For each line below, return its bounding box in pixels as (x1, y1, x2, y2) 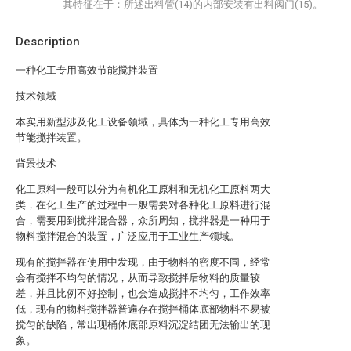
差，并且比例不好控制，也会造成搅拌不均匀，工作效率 (16, 288, 270, 299)
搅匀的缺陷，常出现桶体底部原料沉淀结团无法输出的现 (16, 319, 270, 331)
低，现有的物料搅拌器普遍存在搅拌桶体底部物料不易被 (16, 303, 270, 315)
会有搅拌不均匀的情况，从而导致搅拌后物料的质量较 (16, 272, 260, 284)
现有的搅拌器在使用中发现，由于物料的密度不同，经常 (16, 256, 270, 268)
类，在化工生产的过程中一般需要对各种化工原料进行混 (16, 199, 270, 211)
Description (16, 34, 80, 49)
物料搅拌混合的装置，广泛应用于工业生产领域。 (16, 230, 240, 242)
